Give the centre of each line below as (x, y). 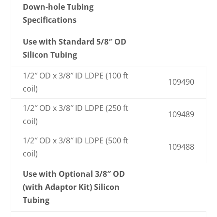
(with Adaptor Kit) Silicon (71, 187)
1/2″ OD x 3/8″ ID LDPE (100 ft (76, 76)
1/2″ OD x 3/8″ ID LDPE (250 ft (76, 108)
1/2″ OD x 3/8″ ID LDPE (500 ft (76, 141)
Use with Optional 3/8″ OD (74, 174)
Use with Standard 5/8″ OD (75, 42)
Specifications (50, 20)
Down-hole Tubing (58, 7)
